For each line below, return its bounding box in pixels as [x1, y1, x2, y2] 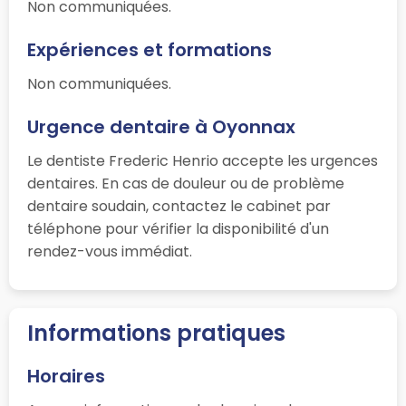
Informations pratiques [27, 318, 285, 349]
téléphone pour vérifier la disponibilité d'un [27, 218, 329, 240]
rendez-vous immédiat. [27, 241, 192, 263]
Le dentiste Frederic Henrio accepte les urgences [27, 150, 378, 172]
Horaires [27, 363, 105, 390]
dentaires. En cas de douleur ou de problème [27, 173, 344, 195]
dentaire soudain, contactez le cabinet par [27, 196, 331, 217]
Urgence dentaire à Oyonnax [27, 114, 295, 140]
